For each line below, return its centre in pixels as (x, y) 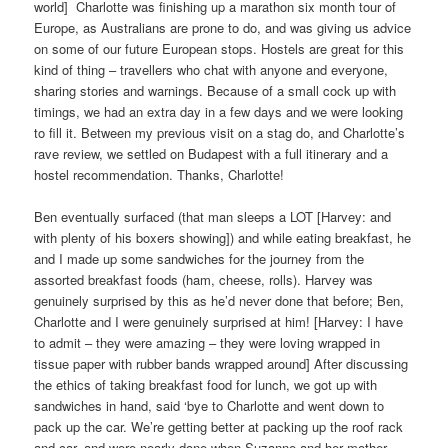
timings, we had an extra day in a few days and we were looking (219, 111)
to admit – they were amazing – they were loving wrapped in (207, 342)
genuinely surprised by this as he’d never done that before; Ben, (219, 300)
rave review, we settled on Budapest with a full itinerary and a (211, 153)
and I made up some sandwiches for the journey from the (199, 258)
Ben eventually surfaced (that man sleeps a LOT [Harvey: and (213, 216)
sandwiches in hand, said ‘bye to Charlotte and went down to (209, 405)
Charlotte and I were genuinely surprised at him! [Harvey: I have (219, 321)
